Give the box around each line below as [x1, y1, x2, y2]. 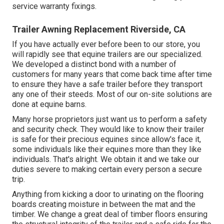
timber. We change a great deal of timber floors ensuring [12, 209, 207, 219]
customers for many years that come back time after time [12, 69, 212, 79]
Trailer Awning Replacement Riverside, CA [12, 24, 185, 35]
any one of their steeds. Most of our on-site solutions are [12, 89, 212, 99]
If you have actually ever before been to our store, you [12, 39, 200, 49]
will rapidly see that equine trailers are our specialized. [12, 49, 202, 59]
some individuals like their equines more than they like [12, 144, 201, 154]
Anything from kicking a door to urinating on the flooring [12, 189, 203, 199]
